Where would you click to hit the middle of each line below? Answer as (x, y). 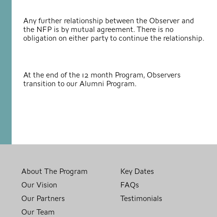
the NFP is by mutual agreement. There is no (98, 29)
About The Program (54, 171)
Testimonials (141, 198)
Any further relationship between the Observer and (109, 21)
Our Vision (39, 185)
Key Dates (137, 171)
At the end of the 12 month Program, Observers (102, 75)
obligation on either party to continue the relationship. (114, 38)
